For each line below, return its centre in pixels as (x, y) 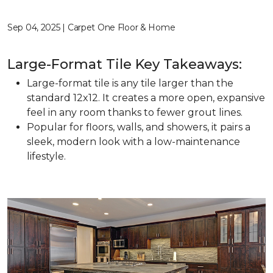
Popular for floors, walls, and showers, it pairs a (139, 127)
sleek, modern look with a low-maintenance (133, 142)
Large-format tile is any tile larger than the (130, 83)
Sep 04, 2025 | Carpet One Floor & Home (91, 27)
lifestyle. (46, 156)
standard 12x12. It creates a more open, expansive (146, 98)
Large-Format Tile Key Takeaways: (125, 64)
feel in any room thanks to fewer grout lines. (135, 112)
